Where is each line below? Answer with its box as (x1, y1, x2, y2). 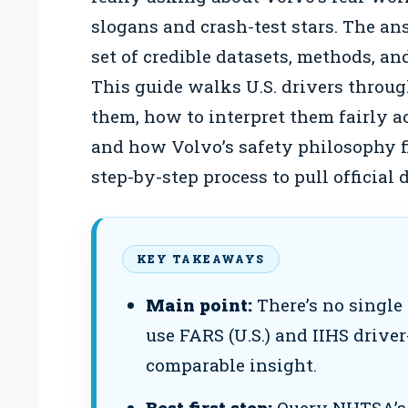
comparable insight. (145, 353, 317, 377)
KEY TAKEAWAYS (137, 251, 265, 267)
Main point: (145, 293, 252, 317)
